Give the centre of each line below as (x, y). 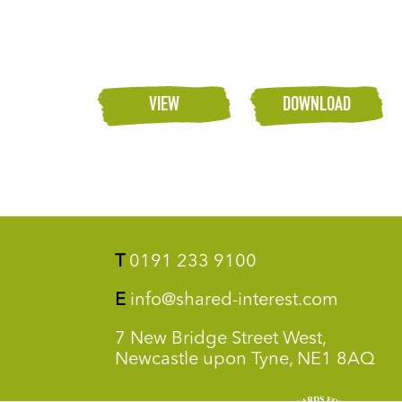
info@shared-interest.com (232, 301)
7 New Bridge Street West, (220, 340)
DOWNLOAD (317, 106)
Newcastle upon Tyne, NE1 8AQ (245, 360)
